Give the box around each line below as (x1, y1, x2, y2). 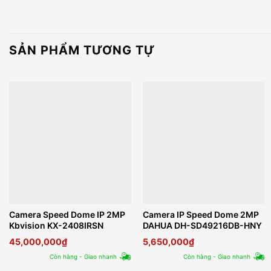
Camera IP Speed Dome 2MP (143, 209, 260, 220)
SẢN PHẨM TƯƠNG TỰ (9, 43, 155, 57)
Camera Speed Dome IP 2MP (8, 209, 125, 220)
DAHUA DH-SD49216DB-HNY (143, 220, 263, 231)
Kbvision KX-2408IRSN (8, 220, 103, 231)
